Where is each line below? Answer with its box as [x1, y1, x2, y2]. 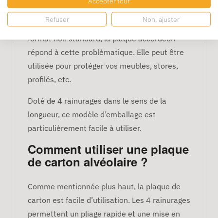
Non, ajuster [143, 15, 180, 23]
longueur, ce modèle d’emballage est [28, 109, 156, 119]
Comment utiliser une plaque [28, 140, 189, 157]
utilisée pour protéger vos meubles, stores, [28, 60, 178, 71]
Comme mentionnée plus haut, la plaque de [28, 181, 181, 191]
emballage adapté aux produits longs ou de [28, 19, 179, 30]
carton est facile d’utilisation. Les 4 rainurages [28, 195, 190, 205]
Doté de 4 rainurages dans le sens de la [28, 95, 166, 106]
